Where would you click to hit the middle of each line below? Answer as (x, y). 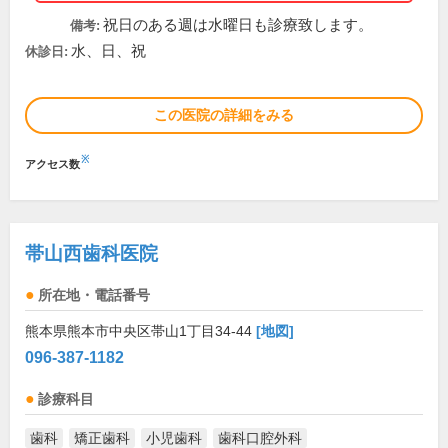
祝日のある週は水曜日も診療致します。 (238, 25)
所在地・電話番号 (94, 295)
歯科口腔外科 (260, 438)
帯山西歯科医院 (91, 253)
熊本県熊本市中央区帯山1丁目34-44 (140, 331)
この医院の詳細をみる (224, 115)
